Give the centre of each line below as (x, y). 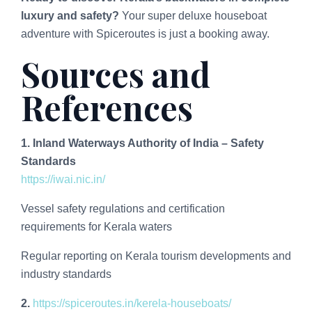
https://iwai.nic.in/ (63, 179)
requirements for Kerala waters (96, 226)
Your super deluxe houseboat (193, 15)
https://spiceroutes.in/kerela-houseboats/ (132, 303)
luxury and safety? (70, 15)
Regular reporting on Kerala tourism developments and (156, 256)
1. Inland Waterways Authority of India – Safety (142, 143)
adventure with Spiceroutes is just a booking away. (145, 33)
